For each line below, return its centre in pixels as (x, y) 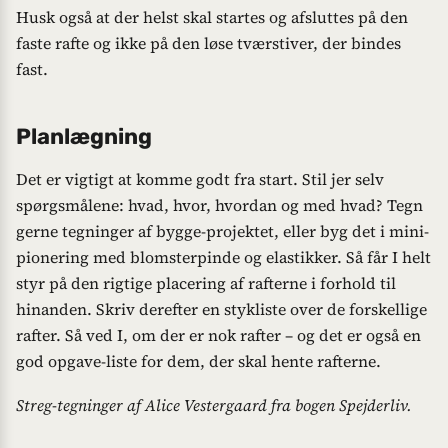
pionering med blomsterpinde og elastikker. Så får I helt (223, 257)
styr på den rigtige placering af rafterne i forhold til (206, 283)
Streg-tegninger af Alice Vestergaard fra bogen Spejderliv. (214, 404)
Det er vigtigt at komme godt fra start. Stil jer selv (200, 179)
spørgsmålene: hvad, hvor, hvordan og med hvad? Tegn (219, 205)
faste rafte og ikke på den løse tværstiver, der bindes (208, 42)
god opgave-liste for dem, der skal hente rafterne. (198, 361)
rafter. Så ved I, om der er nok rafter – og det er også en (218, 335)
